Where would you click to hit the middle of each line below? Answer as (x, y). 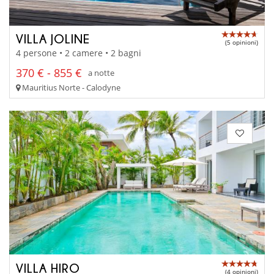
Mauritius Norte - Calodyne (70, 87)
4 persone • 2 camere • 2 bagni (79, 53)
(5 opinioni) (242, 43)
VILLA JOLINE (53, 39)
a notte (101, 73)
